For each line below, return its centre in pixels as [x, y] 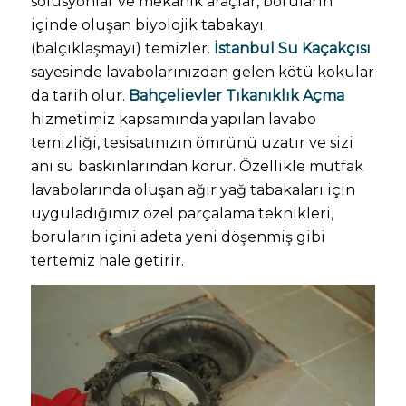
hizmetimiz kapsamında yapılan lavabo [173, 119]
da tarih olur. [79, 95]
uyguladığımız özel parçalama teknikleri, [182, 213]
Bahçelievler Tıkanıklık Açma [236, 95]
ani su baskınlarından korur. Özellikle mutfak [197, 166]
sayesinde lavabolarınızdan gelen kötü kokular [202, 72]
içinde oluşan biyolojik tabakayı [147, 24]
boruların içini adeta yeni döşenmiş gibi [178, 237]
